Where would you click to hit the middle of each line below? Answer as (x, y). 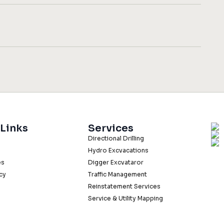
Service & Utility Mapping (125, 198)
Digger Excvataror (116, 162)
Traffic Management (117, 174)
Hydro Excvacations (118, 150)
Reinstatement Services (124, 186)
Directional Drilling (116, 138)
